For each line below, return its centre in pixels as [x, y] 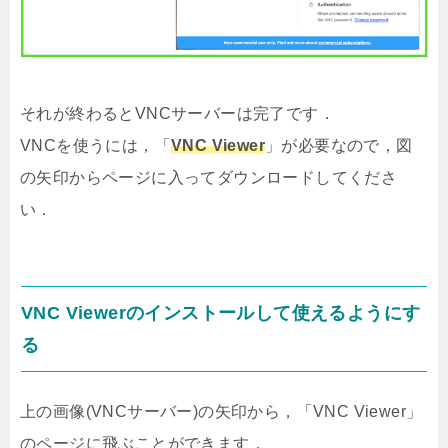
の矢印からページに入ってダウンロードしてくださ [209, 177]
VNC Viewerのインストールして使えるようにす [221, 312]
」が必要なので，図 [339, 145]
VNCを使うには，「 [95, 145]
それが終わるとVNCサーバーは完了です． [177, 113]
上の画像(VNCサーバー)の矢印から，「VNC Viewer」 [221, 411]
